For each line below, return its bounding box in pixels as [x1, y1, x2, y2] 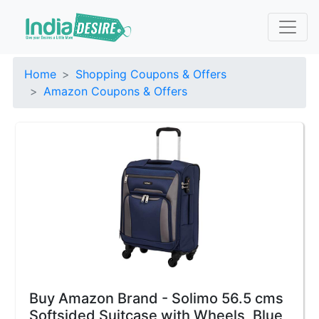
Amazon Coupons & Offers [43, 84, 187, 98]
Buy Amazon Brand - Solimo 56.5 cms [29, 290, 283, 307]
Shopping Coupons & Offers [75, 67, 226, 81]
